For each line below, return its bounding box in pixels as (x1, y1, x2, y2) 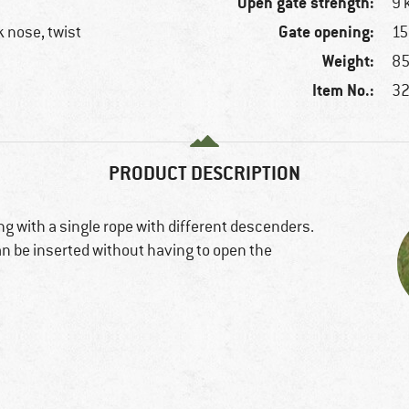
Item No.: (312, 79, 375, 101)
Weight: (322, 50, 375, 72)
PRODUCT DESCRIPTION (109, 160, 300, 185)
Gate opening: (278, 21, 375, 43)
